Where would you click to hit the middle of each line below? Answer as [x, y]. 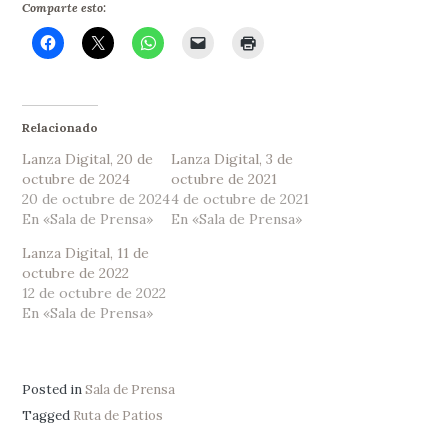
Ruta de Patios [118, 416]
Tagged [48, 416]
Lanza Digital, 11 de [86, 253]
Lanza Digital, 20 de [88, 159]
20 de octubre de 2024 [96, 199]
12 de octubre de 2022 [94, 293]
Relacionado [60, 128]
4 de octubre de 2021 [240, 199]
